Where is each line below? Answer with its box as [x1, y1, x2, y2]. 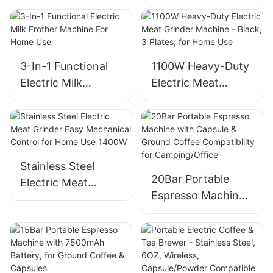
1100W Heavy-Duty [151, 59, 249, 73]
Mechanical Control [20, 209, 121, 222]
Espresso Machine [151, 189, 245, 202]
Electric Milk [20, 76, 82, 89]
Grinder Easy [20, 193, 86, 206]
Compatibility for [151, 238, 238, 252]
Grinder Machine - [151, 92, 244, 105]
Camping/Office [151, 255, 233, 268]
